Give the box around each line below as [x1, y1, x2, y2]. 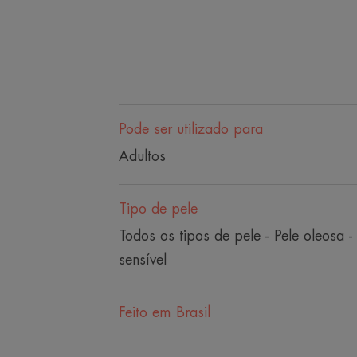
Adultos [118, 149, 166, 163]
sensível [118, 253, 167, 267]
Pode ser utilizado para [118, 122, 263, 136]
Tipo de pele [118, 202, 198, 216]
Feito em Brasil [118, 305, 210, 320]
